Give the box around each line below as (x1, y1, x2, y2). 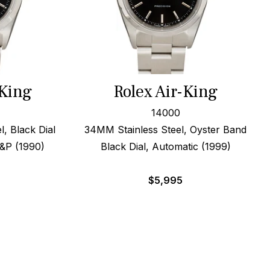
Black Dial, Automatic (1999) (100, 140, 231, 152)
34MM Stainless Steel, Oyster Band (84, 124, 247, 136)
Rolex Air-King (113, 81, 218, 102)
